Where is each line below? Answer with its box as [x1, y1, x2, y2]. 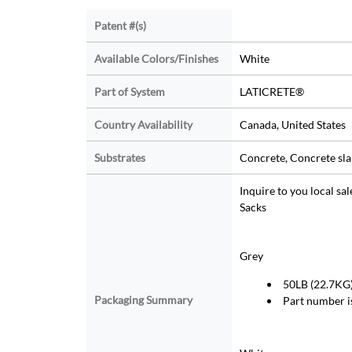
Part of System [93, 85, 165, 99]
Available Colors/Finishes [93, 52, 218, 66]
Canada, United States [239, 118, 346, 132]
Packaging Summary [93, 293, 192, 307]
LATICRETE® [239, 85, 304, 99]
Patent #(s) [93, 19, 146, 33]
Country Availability [93, 118, 192, 132]
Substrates [93, 151, 145, 165]
